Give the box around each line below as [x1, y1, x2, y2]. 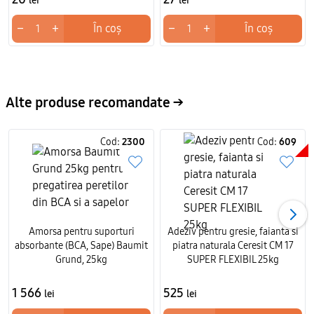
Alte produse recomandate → [6, 94, 184, 111]
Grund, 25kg [55, 254, 107, 266]
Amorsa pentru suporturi [28, 226, 135, 238]
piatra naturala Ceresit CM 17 [172, 240, 294, 252]
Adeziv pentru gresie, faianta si [167, 226, 299, 238]
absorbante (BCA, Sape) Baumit [15, 240, 148, 252]
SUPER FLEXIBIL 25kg [186, 254, 279, 266]
